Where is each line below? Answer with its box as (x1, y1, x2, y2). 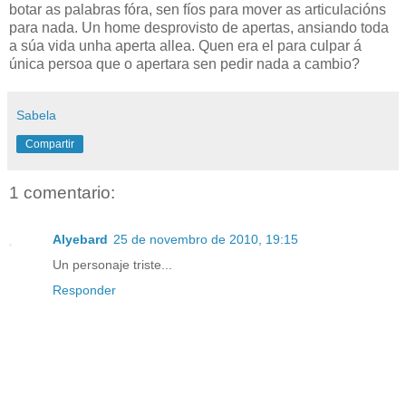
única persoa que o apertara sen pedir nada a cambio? (9, 55, 360, 72)
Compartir (25, 137, 74, 150)
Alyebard (53, 232, 108, 247)
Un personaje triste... (53, 257, 172, 273)
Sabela (16, 107, 56, 122)
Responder (53, 283, 116, 298)
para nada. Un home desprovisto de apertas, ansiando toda (9, 19, 389, 35)
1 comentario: (9, 182, 115, 202)
